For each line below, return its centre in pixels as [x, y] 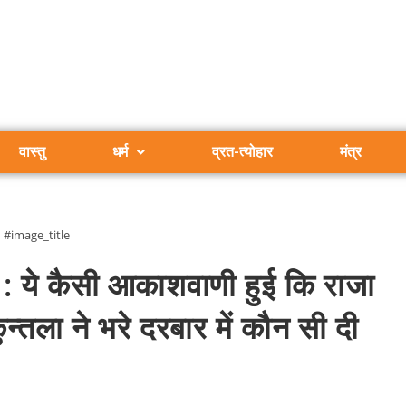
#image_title [37, 234]
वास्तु [32, 152]
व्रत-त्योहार [242, 152]
